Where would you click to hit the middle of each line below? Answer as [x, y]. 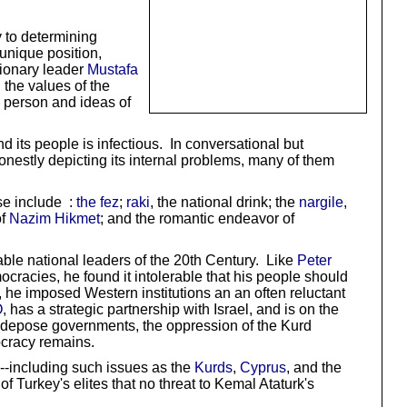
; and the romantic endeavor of [197, 218]
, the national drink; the [224, 202]
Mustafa [112, 69]
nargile [321, 202]
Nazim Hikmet [54, 218]
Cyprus [263, 367]
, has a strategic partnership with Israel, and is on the [170, 309]
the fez [97, 202]
